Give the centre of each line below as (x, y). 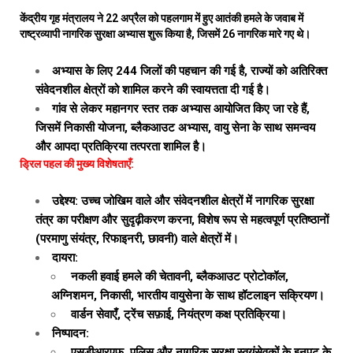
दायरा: (65, 258)
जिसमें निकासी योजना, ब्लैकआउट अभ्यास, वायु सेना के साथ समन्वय (175, 128)
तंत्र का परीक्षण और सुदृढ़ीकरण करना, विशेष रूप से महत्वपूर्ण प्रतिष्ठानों (182, 220)
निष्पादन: (71, 333)
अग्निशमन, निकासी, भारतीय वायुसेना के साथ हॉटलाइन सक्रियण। (188, 295)
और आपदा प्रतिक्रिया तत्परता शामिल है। (121, 147)
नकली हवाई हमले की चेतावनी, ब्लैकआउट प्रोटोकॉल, (178, 277)
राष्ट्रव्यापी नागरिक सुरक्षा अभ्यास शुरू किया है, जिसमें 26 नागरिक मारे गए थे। (165, 34)
